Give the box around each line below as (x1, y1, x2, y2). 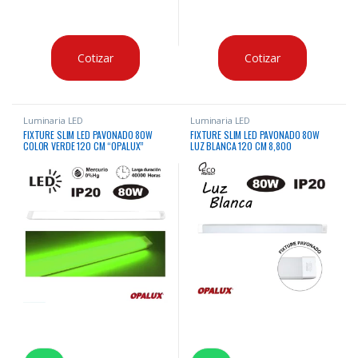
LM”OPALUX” (190, 150, 237, 165)
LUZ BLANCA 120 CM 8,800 (190, 139, 292, 153)
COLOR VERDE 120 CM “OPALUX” (23, 139, 145, 153)
